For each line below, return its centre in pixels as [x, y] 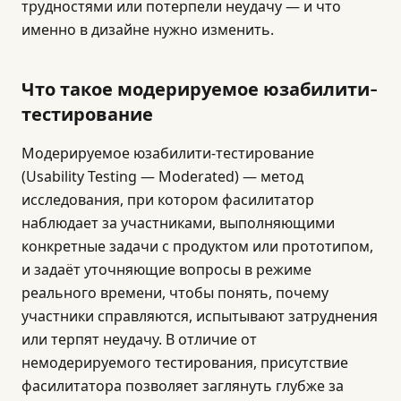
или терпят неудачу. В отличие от [139, 339]
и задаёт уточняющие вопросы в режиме [166, 269]
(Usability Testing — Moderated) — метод [162, 176]
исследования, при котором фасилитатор [168, 200]
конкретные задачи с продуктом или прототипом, [197, 246]
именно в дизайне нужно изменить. [148, 30]
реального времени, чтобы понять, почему [175, 293]
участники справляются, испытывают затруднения [200, 316]
